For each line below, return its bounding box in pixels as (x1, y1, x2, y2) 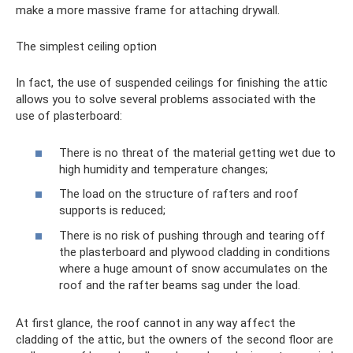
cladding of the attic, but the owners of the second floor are (16, 332, 333, 347)
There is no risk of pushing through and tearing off (59, 228, 325, 243)
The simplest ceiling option (16, 39, 157, 54)
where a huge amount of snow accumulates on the (59, 261, 328, 276)
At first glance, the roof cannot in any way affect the (16, 315, 295, 330)
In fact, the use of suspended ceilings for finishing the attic (16, 76, 328, 91)
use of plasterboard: (16, 109, 122, 124)
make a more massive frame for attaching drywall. (16, 3, 280, 18)
